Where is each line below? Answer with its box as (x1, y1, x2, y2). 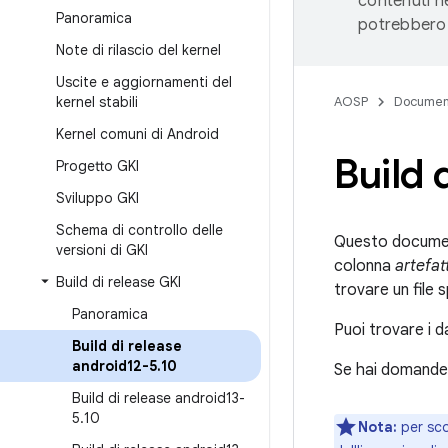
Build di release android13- (72, 389, 245, 407)
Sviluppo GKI (56, 189, 139, 207)
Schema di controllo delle (56, 221, 223, 239)
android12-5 (72, 357, 157, 375)
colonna (334, 256, 395, 276)
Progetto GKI (56, 157, 139, 175)
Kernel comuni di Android (56, 125, 219, 143)
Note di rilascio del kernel (56, 41, 221, 59)
